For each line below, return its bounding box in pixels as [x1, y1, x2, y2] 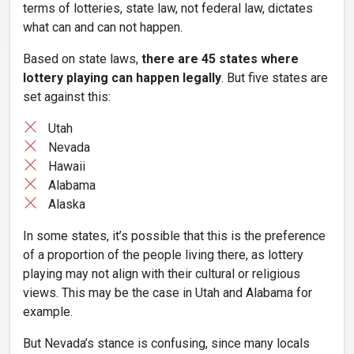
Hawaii [48, 159, 85, 175]
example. [23, 304, 73, 320]
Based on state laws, [23, 51, 141, 67]
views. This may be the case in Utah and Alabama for [23, 285, 312, 301]
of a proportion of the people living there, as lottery [23, 247, 303, 263]
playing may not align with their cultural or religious [23, 266, 300, 282]
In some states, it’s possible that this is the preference [23, 228, 326, 244]
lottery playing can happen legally [23, 70, 221, 86]
